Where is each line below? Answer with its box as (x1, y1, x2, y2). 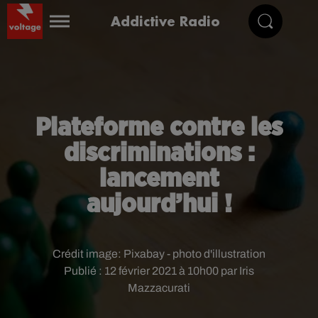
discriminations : (63, 141, 255, 166)
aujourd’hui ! (86, 192, 232, 217)
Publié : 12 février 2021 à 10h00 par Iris (64, 265, 254, 277)
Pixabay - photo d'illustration (124, 248, 265, 260)
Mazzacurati (128, 282, 190, 294)
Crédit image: (53, 248, 124, 260)
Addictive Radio (111, 12, 220, 30)
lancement (99, 166, 219, 192)
